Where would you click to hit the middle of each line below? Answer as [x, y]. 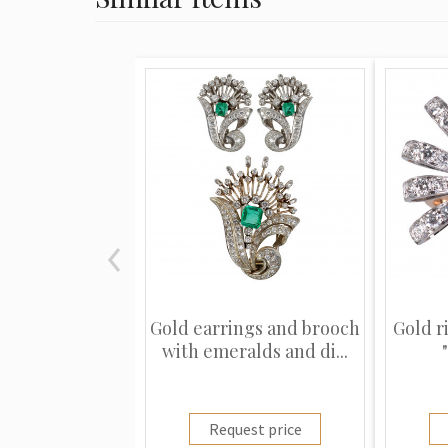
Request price [255, 429]
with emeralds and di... [255, 351]
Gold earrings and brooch [255, 328]
